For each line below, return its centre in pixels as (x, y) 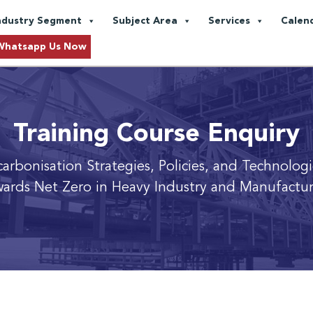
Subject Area (145, 21)
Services (229, 21)
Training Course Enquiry (156, 134)
